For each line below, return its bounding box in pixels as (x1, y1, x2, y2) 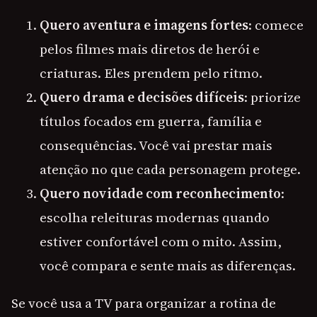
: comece (248, 16, 304, 35)
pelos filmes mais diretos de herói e (40, 40, 260, 59)
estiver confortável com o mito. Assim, (40, 232, 282, 251)
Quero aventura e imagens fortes (40, 16, 248, 35)
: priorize (244, 88, 301, 107)
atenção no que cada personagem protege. (40, 160, 301, 179)
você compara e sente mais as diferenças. (40, 256, 296, 275)
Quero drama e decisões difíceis (40, 88, 244, 107)
